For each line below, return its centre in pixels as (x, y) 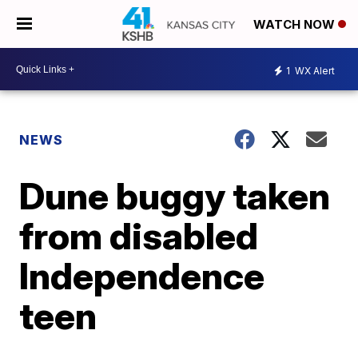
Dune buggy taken (175, 196)
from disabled (139, 236)
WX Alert (314, 70)
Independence (142, 276)
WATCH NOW (296, 25)
